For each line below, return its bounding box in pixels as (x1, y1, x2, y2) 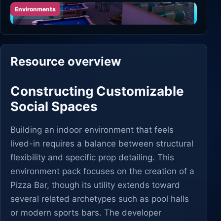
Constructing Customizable (10, 83, 184, 99)
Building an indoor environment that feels (10, 125, 174, 135)
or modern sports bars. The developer (10, 208, 161, 218)
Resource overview (10, 54, 121, 69)
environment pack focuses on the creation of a (10, 166, 194, 176)
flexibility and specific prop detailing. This (10, 152, 174, 162)
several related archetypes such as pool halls (10, 194, 189, 204)
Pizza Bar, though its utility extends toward (10, 180, 180, 190)
